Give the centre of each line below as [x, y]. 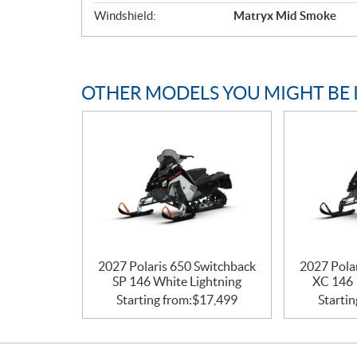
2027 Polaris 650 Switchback [177, 266]
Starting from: [154, 299]
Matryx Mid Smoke [285, 15]
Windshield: [125, 15]
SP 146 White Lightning [177, 281]
